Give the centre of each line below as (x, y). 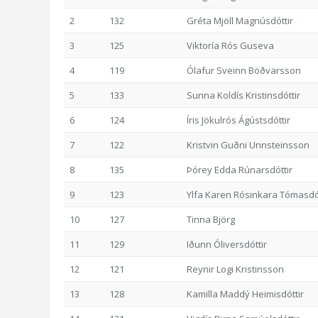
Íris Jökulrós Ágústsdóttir (238, 120)
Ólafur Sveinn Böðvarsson (244, 70)
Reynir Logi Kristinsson (235, 269)
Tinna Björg (211, 219)
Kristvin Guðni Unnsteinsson (248, 145)
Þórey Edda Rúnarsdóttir (240, 170)
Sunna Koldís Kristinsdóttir (243, 95)
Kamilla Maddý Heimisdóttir (245, 294)
